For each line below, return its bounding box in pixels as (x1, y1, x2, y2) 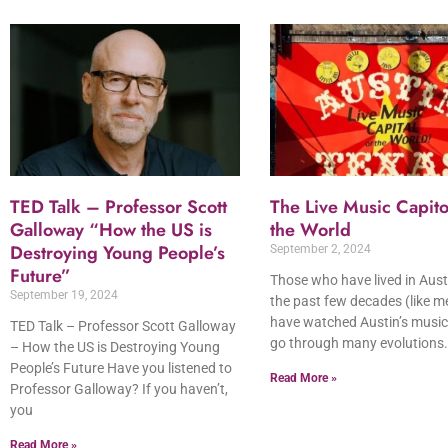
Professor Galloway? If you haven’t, (10, 380, 228, 397)
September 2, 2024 (270, 241, 372, 256)
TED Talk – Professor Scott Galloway (10, 317, 236, 334)
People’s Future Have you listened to (10, 359, 232, 376)
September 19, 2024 (10, 287, 118, 302)
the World (270, 216, 352, 243)
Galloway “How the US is (10, 216, 212, 243)
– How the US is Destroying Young (10, 338, 220, 355)
